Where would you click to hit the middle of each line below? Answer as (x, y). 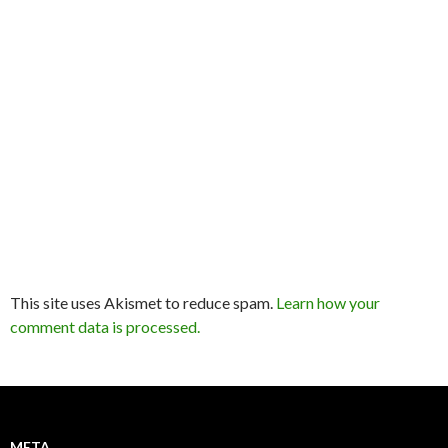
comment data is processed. (105, 327)
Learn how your (328, 303)
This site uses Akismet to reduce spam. (143, 303)
